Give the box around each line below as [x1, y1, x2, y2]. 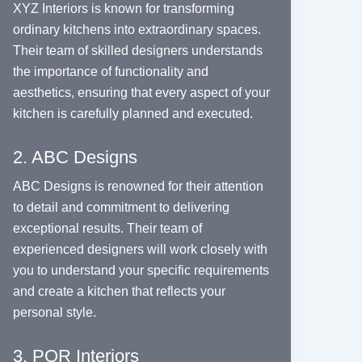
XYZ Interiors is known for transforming [12, 2, 234, 16]
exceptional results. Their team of [12, 221, 202, 236]
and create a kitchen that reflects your [12, 284, 225, 299]
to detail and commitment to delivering [12, 200, 229, 215]
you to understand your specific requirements [12, 263, 269, 278]
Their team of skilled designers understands [12, 44, 263, 58]
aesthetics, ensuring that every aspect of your [12, 86, 270, 100]
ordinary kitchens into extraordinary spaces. [12, 23, 261, 37]
